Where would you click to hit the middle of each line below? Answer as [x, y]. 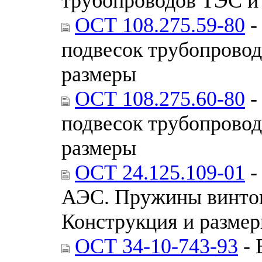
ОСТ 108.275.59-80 [160, 25]
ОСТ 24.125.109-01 [160, 172]
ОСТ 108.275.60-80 [160, 99]
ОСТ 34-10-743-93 [156, 246]
